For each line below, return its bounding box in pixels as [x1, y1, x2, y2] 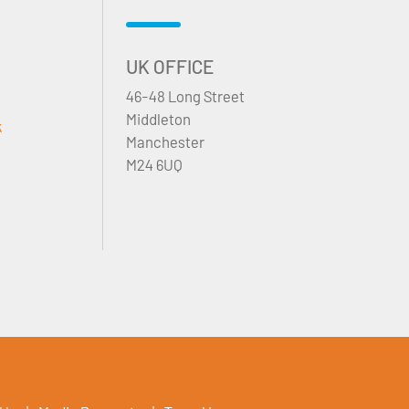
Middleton [126, 110, 191, 129]
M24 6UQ [126, 155, 183, 174]
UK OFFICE [126, 55, 214, 79]
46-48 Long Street [126, 87, 245, 106]
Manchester [126, 132, 204, 152]
